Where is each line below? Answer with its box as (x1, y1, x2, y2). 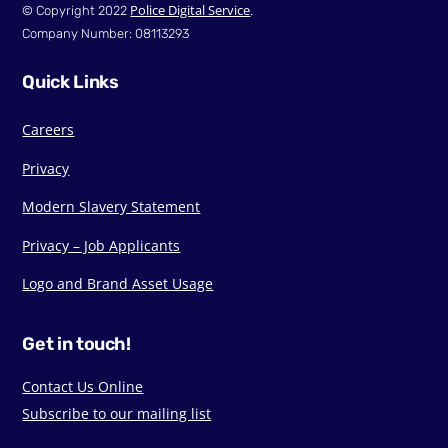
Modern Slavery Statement (22, 197, 201, 217)
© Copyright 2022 (22, 2, 131, 18)
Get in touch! (22, 333, 131, 356)
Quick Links (22, 70, 119, 93)
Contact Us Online (22, 377, 144, 397)
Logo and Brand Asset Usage (22, 274, 214, 294)
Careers (22, 120, 75, 140)
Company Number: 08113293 (22, 25, 190, 41)
